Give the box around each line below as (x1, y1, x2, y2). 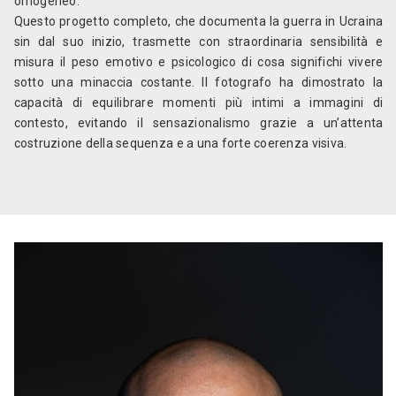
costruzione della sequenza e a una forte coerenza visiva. (13, 136, 347, 151)
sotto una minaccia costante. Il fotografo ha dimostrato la (13, 75, 384, 90)
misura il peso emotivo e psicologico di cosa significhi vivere (13, 55, 384, 70)
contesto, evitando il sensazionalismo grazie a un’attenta (13, 116, 384, 131)
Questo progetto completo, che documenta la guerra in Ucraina (13, 14, 384, 29)
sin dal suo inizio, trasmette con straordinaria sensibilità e (13, 34, 384, 49)
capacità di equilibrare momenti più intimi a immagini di (13, 95, 384, 110)
